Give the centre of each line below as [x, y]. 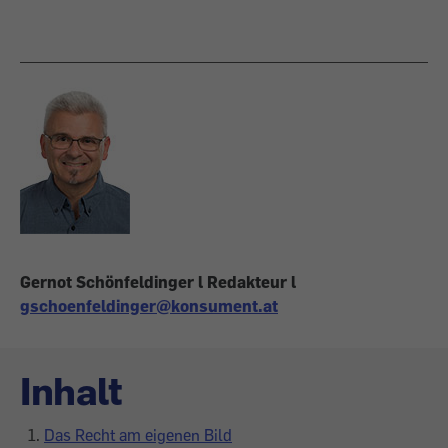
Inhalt [71, 390]
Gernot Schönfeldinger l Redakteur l [158, 282]
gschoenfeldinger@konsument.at [149, 306]
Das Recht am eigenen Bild [138, 435]
